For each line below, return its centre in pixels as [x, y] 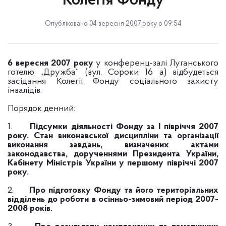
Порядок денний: [41, 109]
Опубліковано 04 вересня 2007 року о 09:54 [113, 24]
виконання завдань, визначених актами [113, 145]
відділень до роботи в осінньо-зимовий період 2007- [113, 200]
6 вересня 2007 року [52, 63]
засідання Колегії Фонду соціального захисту [113, 81]
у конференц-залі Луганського [157, 63]
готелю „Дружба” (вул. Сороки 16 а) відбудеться [113, 72]
